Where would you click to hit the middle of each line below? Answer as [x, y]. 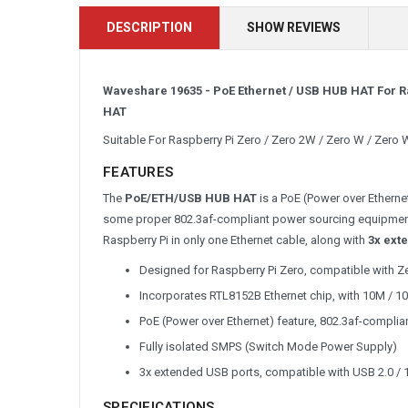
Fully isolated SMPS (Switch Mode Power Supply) [268, 346]
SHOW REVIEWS [294, 27]
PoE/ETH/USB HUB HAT [191, 198]
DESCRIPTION [149, 27]
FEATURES [138, 172]
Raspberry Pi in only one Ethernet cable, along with [235, 240]
